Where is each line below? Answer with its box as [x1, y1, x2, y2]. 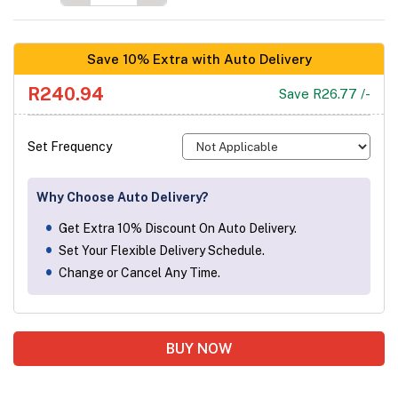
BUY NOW [166, 340, 232, 358]
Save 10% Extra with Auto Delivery [86, 52, 312, 68]
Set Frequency [28, 139, 112, 155]
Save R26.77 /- [279, 86, 370, 102]
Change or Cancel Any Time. [58, 266, 220, 281]
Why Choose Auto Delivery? [36, 190, 209, 205]
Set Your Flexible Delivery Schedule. [58, 243, 265, 259]
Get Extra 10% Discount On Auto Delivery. [58, 221, 297, 236]
